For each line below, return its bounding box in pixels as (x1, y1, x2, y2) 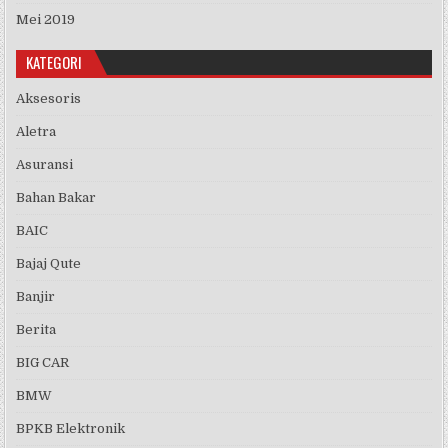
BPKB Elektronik (16, 421, 126, 437)
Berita (16, 322, 57, 338)
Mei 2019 (16, 12, 76, 28)
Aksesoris (16, 91, 82, 107)
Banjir (16, 289, 56, 305)
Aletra (16, 124, 57, 140)
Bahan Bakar (16, 190, 97, 206)
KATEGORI (26, 51, 83, 74)
